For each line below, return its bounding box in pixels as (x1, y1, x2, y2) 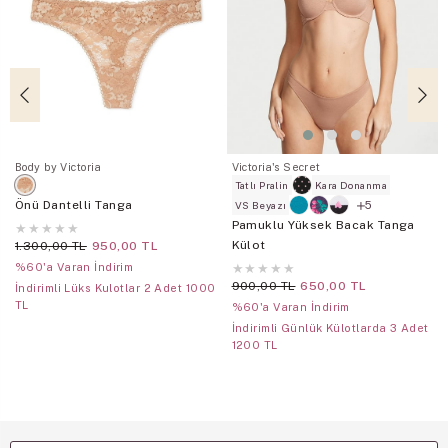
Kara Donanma (314, 179, 388, 192)
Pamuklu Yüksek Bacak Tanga (231, 218, 415, 233)
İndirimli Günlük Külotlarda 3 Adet (231, 322, 429, 335)
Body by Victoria (15, 161, 102, 174)
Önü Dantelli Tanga (15, 198, 133, 213)
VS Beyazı (234, 199, 287, 212)
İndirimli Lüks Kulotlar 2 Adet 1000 (15, 282, 216, 295)
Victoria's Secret (231, 161, 321, 174)
